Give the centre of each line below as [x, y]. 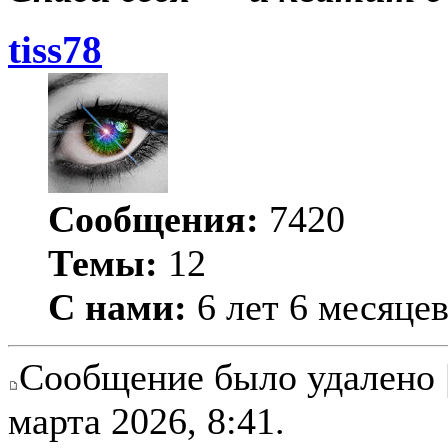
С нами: [117, 306]
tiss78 [55, 49]
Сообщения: [153, 218]
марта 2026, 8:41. [146, 420]
